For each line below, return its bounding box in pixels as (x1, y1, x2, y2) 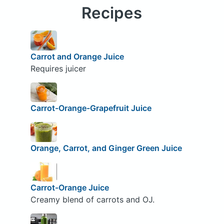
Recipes (81, 3, 142, 22)
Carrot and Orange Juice (30, 51, 124, 61)
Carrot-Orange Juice (30, 182, 109, 193)
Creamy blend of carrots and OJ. (30, 194, 154, 205)
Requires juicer (30, 63, 86, 73)
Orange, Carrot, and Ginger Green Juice (30, 142, 182, 153)
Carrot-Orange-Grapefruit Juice (30, 103, 151, 113)
